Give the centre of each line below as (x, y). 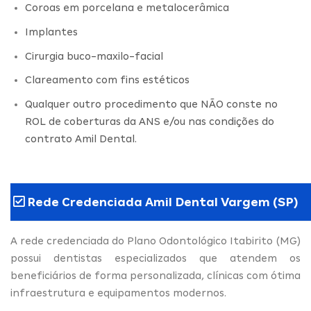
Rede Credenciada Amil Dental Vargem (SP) (161, 202)
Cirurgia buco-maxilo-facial (94, 56)
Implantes (51, 32)
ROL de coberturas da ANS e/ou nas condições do (149, 121)
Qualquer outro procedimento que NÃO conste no (151, 104)
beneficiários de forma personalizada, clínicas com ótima (155, 275)
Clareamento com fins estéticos (107, 80)
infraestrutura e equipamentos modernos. (118, 293)
